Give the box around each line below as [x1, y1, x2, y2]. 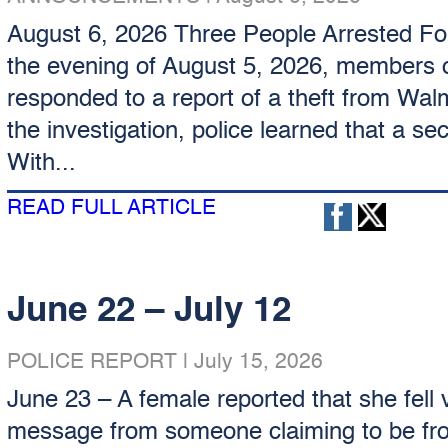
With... [6, 152, 76, 176]
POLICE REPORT [6, 352, 177, 373]
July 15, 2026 [193, 352, 323, 373]
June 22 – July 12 [6, 294, 291, 329]
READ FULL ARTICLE [6, 198, 216, 219]
